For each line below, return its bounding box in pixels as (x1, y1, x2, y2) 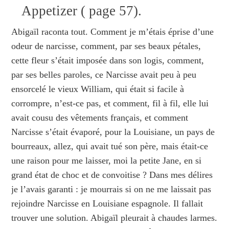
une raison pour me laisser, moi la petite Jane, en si (11, 155, 201, 166)
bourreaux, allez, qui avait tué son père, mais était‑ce (11, 141, 208, 151)
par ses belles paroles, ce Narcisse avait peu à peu (11, 69, 196, 80)
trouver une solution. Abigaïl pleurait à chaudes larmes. (11, 212, 217, 223)
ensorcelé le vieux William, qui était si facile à (11, 83, 184, 94)
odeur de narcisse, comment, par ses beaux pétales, (11, 40, 201, 51)
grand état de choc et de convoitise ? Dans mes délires (11, 169, 213, 180)
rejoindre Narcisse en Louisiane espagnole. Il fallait (11, 198, 203, 209)
